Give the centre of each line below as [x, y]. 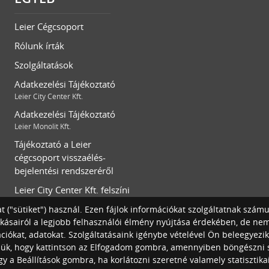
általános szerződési [56, 216]
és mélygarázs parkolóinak [69, 203]
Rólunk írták [39, 46]
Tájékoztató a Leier [53, 144]
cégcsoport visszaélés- [60, 157]
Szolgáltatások [44, 65]
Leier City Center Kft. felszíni [72, 190]
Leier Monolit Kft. [43, 126]
